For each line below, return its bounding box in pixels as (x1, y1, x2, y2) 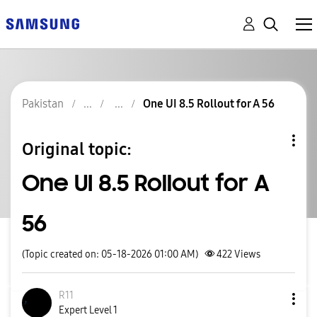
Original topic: (22, 139, 132, 159)
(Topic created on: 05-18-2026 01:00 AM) (22, 248, 198, 260)
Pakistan (22, 97, 64, 110)
